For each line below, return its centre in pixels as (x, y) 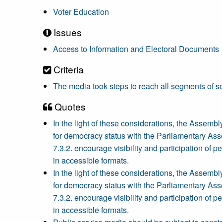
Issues (66, 32)
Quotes (69, 106)
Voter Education (81, 12)
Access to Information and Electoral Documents (136, 49)
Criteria (67, 69)
